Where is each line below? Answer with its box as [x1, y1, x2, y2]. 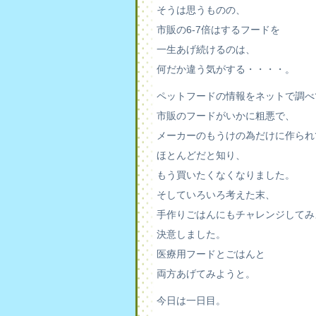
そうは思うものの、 [157, 4, 245, 16]
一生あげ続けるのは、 [157, 44, 255, 55]
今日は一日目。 [157, 295, 226, 306]
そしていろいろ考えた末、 [157, 189, 275, 200]
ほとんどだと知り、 [157, 150, 245, 161]
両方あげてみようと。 [157, 268, 255, 279]
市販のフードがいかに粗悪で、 [157, 110, 295, 121]
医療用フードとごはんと [157, 248, 265, 260]
